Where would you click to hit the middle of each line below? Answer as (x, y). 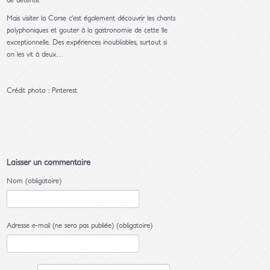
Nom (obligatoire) (34, 181)
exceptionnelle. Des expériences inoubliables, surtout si (87, 42)
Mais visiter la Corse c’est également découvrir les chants (91, 18)
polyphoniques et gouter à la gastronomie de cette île (87, 30)
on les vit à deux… (36, 55)
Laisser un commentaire (49, 163)
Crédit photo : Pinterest (42, 91)
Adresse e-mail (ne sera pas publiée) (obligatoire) (80, 226)
